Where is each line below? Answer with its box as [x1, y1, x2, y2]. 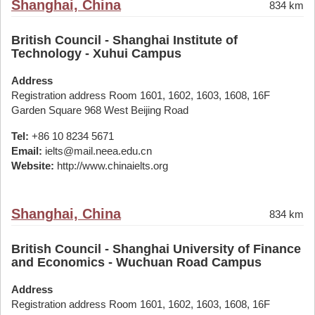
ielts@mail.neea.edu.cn [42, 145, 152, 157]
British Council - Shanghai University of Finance [11, 242, 301, 256]
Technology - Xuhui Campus [11, 46, 181, 60]
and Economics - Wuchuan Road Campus [11, 255, 262, 269]
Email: [11, 145, 42, 157]
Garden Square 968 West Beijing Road [11, 104, 188, 116]
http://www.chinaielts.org [54, 160, 168, 172]
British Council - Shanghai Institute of [11, 33, 238, 47]
